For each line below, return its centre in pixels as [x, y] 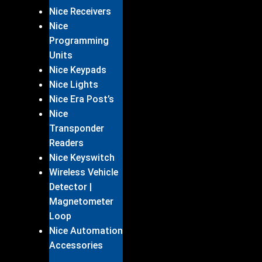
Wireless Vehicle [84, 172]
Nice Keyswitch [82, 157]
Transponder [77, 128]
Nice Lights [74, 84]
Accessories [76, 245]
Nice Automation [86, 230]
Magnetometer [81, 201]
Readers [66, 143]
